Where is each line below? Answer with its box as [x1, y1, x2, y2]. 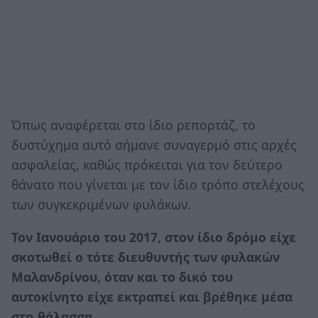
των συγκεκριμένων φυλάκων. [11, 196, 191, 214]
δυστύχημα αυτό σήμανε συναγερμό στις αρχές [11, 136, 297, 154]
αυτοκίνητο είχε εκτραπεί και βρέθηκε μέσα [11, 287, 292, 305]
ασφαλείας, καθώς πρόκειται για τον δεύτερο [11, 156, 283, 174]
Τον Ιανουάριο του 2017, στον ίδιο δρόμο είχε [11, 228, 296, 246]
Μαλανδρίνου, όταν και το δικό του [11, 268, 233, 285]
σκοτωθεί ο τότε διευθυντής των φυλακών [11, 248, 280, 265]
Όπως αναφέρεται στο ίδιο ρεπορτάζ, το [11, 116, 256, 134]
